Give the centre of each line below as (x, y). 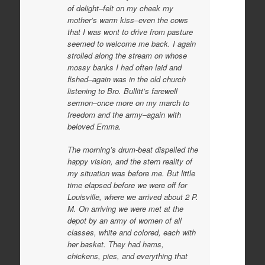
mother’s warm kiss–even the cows (127, 20)
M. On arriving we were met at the (125, 209)
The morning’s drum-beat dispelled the (132, 149)
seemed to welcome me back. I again (131, 43)
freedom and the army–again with (124, 114)
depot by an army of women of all (124, 220)
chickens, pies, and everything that (127, 256)
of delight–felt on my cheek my (120, 8)
